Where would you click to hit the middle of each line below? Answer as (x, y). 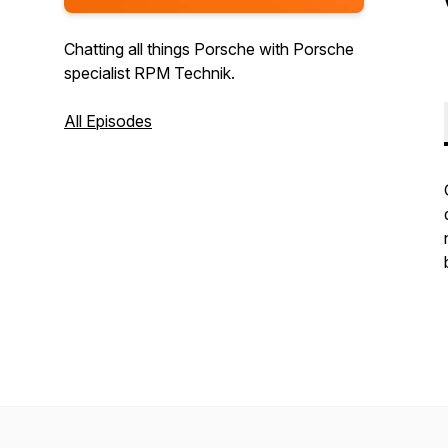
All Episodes (108, 121)
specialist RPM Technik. (149, 73)
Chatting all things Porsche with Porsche (209, 49)
